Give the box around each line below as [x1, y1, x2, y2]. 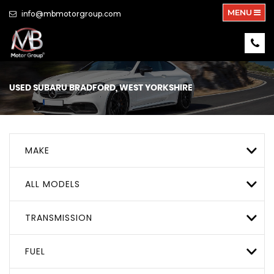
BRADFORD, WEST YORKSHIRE [67, 83, 193, 92]
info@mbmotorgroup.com [20, 9, 121, 18]
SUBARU [33, 83, 67, 92]
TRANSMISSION [25, 211, 92, 224]
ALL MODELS [25, 177, 80, 190]
